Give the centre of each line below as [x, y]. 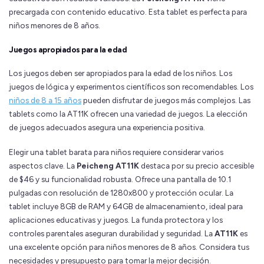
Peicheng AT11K [108, 166]
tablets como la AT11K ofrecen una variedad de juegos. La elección [128, 114]
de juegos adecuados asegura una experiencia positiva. [107, 128]
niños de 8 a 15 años [45, 100]
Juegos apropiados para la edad [68, 50]
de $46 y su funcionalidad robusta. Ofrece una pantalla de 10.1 [120, 179]
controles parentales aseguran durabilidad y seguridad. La [112, 234]
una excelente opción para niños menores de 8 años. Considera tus [129, 247]
